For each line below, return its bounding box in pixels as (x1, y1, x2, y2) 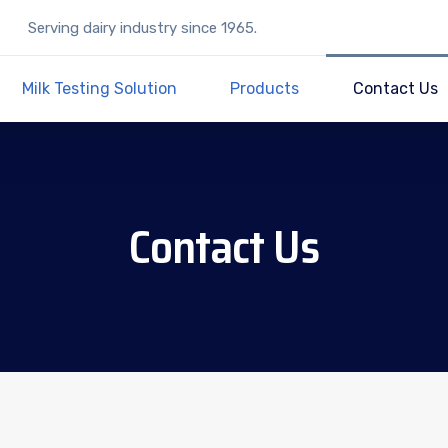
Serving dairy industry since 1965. (27, 19, 257, 37)
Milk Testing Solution (21, 79, 177, 98)
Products (230, 79, 300, 98)
